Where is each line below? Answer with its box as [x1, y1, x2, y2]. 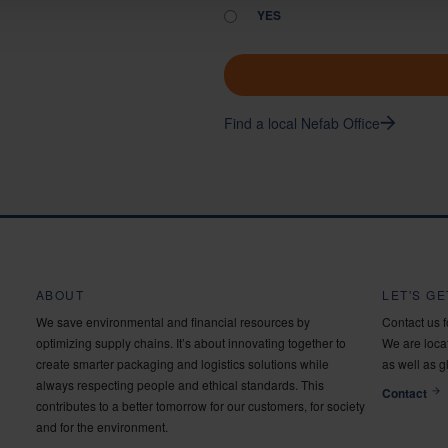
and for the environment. [35, 418, 168, 435]
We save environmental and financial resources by [35, 313, 310, 330]
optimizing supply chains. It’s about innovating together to [35, 334, 346, 351]
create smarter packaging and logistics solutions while [35, 355, 329, 372]
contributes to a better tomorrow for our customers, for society [35, 397, 365, 414]
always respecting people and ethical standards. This [35, 376, 324, 393]
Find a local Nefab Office [224, 113, 380, 133]
